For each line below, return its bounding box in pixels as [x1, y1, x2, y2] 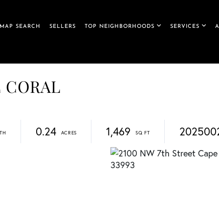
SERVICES [170, 24, 199, 30]
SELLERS [49, 24, 76, 30]
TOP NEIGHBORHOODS [85, 24, 154, 30]
